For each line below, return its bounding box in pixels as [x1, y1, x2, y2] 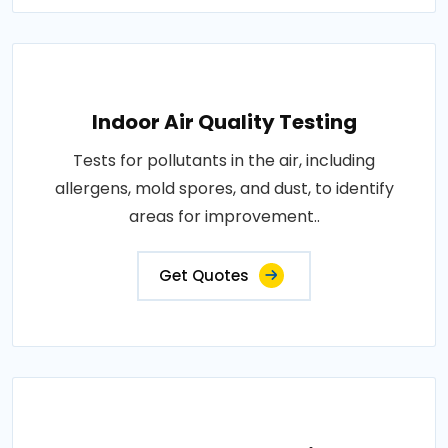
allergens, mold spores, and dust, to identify [54, 177, 394, 200]
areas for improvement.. [128, 205, 320, 228]
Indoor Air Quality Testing [91, 108, 357, 136]
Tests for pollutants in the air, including [73, 149, 375, 172]
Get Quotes [159, 265, 249, 286]
